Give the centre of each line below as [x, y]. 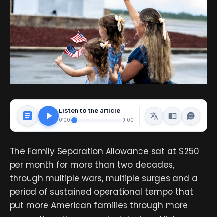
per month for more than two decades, [92, 165]
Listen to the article [89, 110]
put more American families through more [99, 206]
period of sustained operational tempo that [101, 192]
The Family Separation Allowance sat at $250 [104, 151]
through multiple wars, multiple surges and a [104, 178]
